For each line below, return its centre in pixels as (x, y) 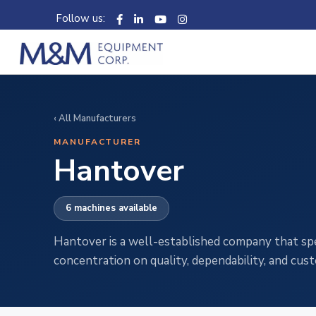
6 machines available (111, 208)
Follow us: (86, 18)
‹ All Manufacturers (95, 118)
